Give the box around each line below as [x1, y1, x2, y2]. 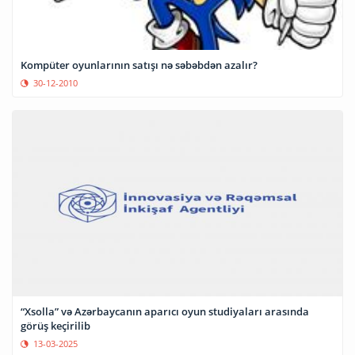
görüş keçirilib [21, 319, 90, 334]
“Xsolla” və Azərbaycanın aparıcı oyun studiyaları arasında [21, 304, 309, 319]
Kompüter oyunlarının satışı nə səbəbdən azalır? [21, 58, 258, 73]
